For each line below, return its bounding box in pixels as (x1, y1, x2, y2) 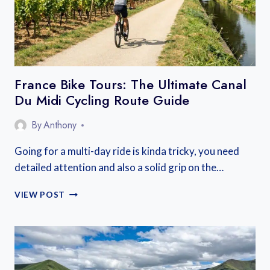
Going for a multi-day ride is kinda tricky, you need (14, 145, 239, 157)
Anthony (43, 118, 77, 132)
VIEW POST (14, 190, 66, 199)
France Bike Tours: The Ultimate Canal (14, 75, 246, 94)
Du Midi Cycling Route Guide (14, 90, 189, 110)
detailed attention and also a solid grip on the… (14, 161, 224, 174)
